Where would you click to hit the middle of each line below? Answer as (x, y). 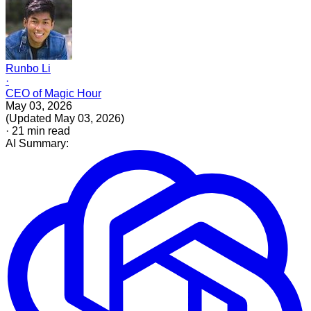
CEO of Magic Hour (53, 93)
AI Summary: (37, 143)
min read (47, 131)
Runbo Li (28, 68)
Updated (30, 118)
